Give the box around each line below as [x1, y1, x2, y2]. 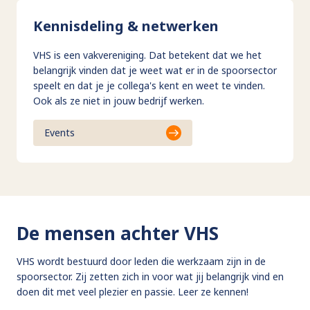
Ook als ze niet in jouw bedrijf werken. [33, 93, 204, 107]
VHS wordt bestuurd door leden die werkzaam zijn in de [17, 254, 266, 268]
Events [44, 126, 75, 140]
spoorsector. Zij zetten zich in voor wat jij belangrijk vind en [17, 269, 284, 283]
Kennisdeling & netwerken [33, 16, 219, 35]
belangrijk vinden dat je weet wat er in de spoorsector [33, 63, 277, 77]
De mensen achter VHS [17, 220, 219, 246]
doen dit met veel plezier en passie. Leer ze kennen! [17, 284, 248, 298]
